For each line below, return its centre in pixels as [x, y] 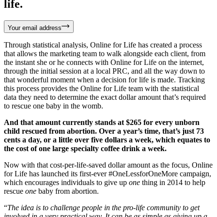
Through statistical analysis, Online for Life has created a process [103, 45]
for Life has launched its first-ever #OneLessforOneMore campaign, [108, 173]
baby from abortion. [68, 191]
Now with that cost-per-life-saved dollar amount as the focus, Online [108, 165]
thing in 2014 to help [173, 182]
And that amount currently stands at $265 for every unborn [102, 122]
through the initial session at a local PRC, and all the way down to [104, 71]
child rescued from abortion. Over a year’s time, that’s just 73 [104, 131]
